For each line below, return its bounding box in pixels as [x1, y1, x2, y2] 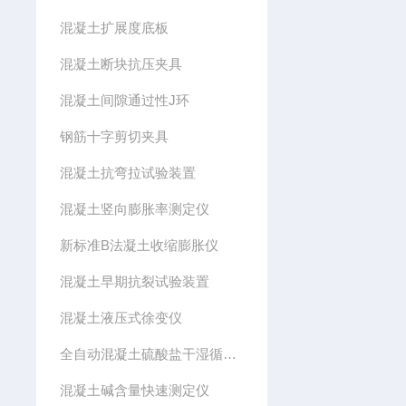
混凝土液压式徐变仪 [59, 310, 182, 325]
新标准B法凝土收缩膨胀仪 [59, 237, 218, 253]
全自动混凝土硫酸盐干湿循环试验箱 [222, 346, 237, 362]
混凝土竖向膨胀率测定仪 [59, 201, 209, 217]
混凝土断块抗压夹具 [59, 56, 182, 72]
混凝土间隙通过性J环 [59, 92, 189, 108]
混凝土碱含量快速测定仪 [59, 382, 209, 398]
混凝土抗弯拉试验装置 [59, 165, 196, 180]
